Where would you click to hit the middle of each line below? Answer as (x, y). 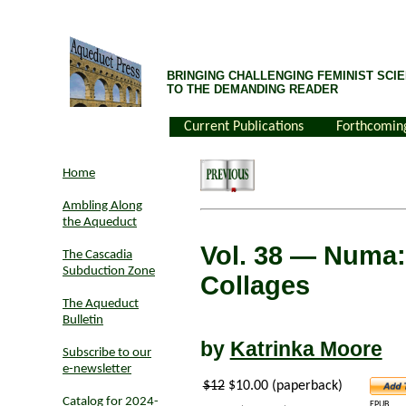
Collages (255, 286)
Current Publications (245, 127)
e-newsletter (97, 369)
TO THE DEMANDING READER (252, 90)
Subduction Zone (109, 271)
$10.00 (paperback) (283, 386)
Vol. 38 (245, 256)
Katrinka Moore (306, 349)
